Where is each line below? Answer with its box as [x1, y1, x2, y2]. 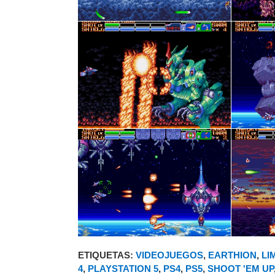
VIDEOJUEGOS [136, 249, 203, 260]
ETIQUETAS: [78, 249, 136, 260]
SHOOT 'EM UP [207, 263, 274, 274]
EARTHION [208, 249, 257, 260]
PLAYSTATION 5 [88, 263, 158, 274]
